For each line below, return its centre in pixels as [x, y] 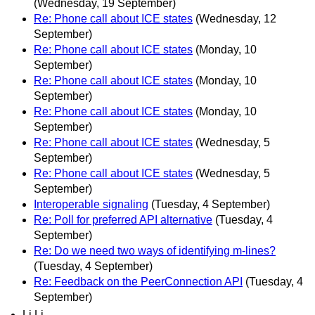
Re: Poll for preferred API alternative [123, 219]
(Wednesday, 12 [236, 18]
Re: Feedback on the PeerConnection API [138, 281]
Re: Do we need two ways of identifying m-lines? [155, 250]
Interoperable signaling [91, 204]
